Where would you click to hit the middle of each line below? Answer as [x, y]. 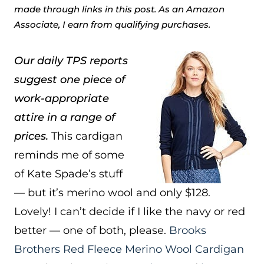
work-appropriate [62, 98]
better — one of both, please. [92, 230]
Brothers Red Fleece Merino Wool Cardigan [129, 249]
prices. [31, 136]
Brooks [188, 230]
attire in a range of [65, 117]
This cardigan [85, 136]
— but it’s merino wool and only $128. [112, 193]
